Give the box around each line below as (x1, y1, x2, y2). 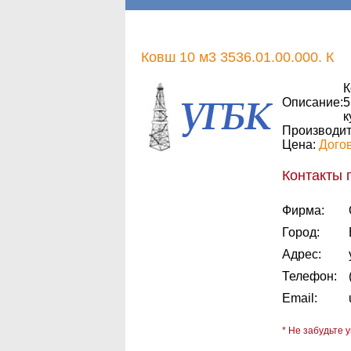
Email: (282, 291, 317, 305)
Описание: (282, 96, 343, 109)
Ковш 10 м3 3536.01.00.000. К (141, 49, 334, 65)
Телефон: (282, 270, 337, 283)
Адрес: (282, 248, 321, 261)
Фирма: (282, 204, 324, 217)
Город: (282, 226, 320, 239)
